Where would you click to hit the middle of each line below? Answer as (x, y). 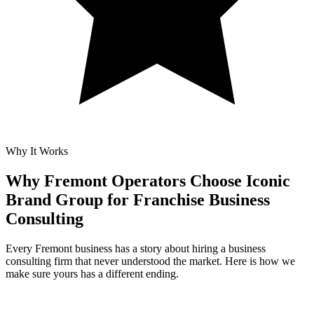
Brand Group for (67, 199)
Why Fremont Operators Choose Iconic (148, 180)
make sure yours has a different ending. (92, 273)
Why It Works (37, 151)
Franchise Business (202, 199)
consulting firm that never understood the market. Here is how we (150, 261)
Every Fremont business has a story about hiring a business (136, 248)
